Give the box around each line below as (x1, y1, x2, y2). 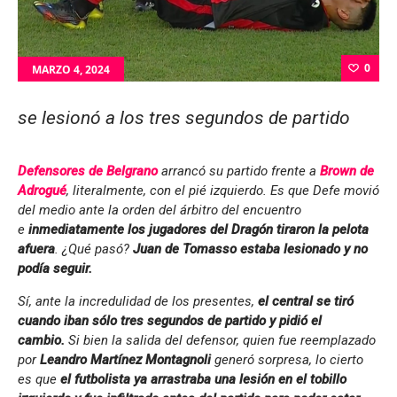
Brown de (320, 163, 374, 180)
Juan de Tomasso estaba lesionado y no (133, 241, 368, 258)
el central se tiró (254, 293, 354, 310)
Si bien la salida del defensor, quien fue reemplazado (68, 332, 376, 349)
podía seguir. (18, 261, 92, 277)
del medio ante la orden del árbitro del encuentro (18, 202, 301, 219)
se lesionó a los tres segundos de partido (18, 106, 350, 128)
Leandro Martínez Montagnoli (36, 352, 211, 369)
